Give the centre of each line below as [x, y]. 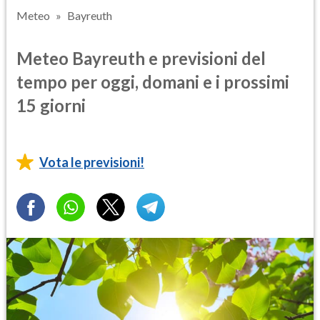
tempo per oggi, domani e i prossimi [153, 81]
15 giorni [51, 105]
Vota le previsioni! [92, 162]
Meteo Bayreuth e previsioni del [141, 58]
